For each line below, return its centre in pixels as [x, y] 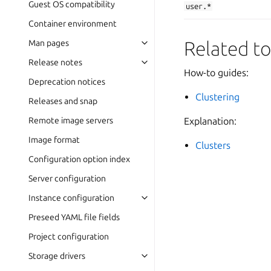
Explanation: [210, 121]
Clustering [218, 97]
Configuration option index [79, 159]
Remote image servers [71, 120]
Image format [54, 140]
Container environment [73, 24]
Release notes [55, 62]
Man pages [49, 43]
